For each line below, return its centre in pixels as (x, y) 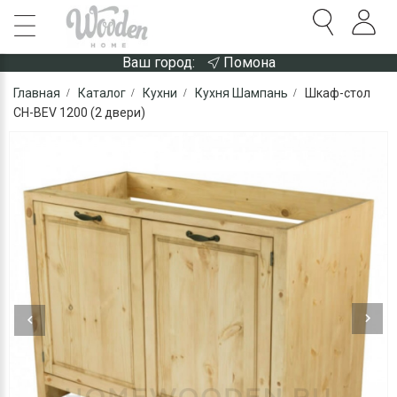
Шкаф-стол (338, 93)
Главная (37, 93)
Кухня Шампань (241, 93)
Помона (249, 62)
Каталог (101, 93)
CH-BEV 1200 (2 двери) (79, 113)
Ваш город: (158, 62)
